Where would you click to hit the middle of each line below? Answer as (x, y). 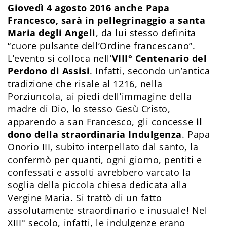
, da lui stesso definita (146, 33)
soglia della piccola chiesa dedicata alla (98, 185)
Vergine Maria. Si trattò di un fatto (85, 197)
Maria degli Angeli (52, 33)
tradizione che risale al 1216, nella (85, 83)
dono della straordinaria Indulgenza (95, 134)
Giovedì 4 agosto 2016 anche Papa (89, 7)
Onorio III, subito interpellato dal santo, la (103, 147)
